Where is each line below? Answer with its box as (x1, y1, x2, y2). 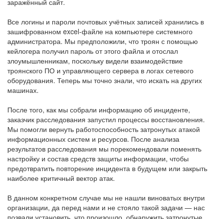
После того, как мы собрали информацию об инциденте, (7, 104, 190, 114)
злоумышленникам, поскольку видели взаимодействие (7, 55, 183, 66)
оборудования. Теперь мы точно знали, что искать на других (7, 75, 202, 85)
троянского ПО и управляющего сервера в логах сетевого (7, 65, 194, 75)
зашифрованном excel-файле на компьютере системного (7, 26, 193, 36)
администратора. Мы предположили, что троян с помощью (7, 36, 198, 46)
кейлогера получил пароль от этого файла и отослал (7, 45, 178, 56)
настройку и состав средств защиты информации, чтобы (7, 153, 189, 163)
